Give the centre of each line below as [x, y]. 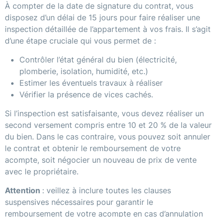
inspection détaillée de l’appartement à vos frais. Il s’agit [108, 29]
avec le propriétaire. [42, 172]
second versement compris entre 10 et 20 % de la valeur [108, 125]
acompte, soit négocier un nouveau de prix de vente [101, 160]
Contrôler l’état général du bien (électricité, [98, 60]
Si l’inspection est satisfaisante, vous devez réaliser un [104, 114]
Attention [23, 191]
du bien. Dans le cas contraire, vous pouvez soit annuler [108, 137]
